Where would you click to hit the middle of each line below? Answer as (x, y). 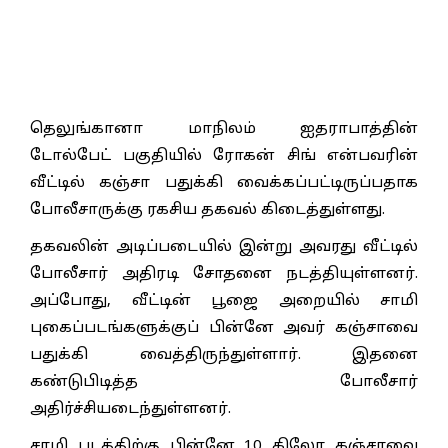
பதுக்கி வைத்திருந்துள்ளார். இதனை (224, 355)
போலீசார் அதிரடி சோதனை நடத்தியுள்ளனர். (224, 274)
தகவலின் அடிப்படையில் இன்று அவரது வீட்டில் (224, 247)
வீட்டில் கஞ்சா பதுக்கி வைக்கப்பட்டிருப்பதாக (224, 183)
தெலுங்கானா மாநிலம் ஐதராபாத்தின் (224, 129)
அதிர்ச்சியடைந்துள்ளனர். (130, 409)
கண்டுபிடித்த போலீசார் (224, 382)
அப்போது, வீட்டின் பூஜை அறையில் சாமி (224, 301)
